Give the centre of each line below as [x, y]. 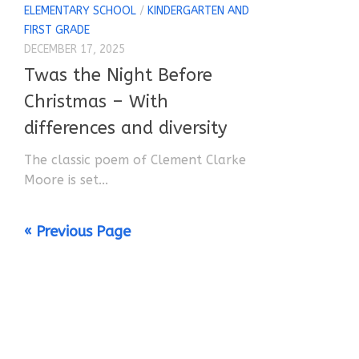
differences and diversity [126, 129]
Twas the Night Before [118, 76]
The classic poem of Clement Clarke [135, 160]
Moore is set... [66, 180]
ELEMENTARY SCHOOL [80, 11]
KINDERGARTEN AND [198, 11]
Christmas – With [96, 102]
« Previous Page [77, 232]
